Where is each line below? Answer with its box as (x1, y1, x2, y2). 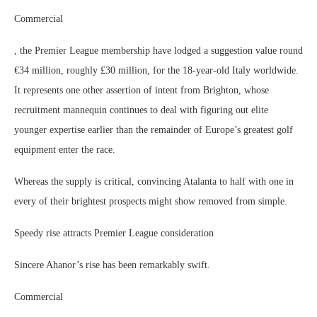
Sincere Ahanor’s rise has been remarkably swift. (14, 260, 210, 270)
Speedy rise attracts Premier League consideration (14, 228, 214, 238)
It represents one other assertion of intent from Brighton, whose (14, 85, 269, 96)
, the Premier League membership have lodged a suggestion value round (14, 45, 303, 56)
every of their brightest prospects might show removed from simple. (14, 196, 287, 207)
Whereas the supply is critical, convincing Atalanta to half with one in (14, 176, 294, 187)
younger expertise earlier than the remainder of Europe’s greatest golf (14, 125, 293, 135)
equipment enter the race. (14, 144, 115, 155)
